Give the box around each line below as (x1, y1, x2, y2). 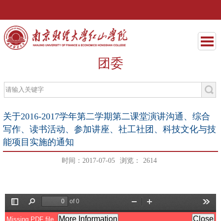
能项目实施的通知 (3, 137, 74, 147)
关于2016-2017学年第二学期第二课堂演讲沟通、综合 (3, 111, 210, 122)
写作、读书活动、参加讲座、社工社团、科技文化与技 (3, 124, 216, 135)
